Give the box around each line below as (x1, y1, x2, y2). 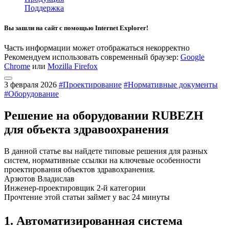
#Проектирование (59, 80, 122, 89)
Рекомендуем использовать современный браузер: (4, 53, 180, 62)
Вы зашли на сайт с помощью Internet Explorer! (4, 24, 148, 32)
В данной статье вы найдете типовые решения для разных (4, 147, 208, 156)
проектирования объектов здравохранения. (4, 165, 155, 174)
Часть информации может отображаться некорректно (4, 43, 190, 53)
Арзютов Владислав (4, 174, 75, 184)
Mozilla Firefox (48, 62, 98, 71)
